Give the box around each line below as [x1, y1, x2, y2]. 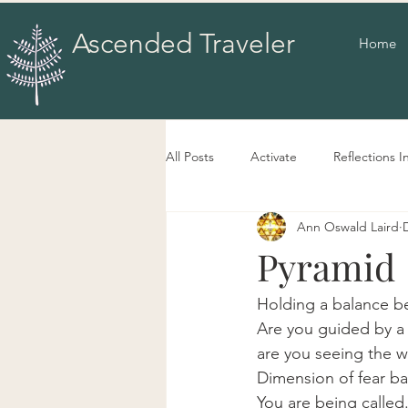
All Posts [166, 148, 214, 165]
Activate [250, 148, 297, 165]
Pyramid [257, 242, 395, 291]
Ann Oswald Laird [297, 218, 399, 235]
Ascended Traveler [72, 27, 295, 60]
